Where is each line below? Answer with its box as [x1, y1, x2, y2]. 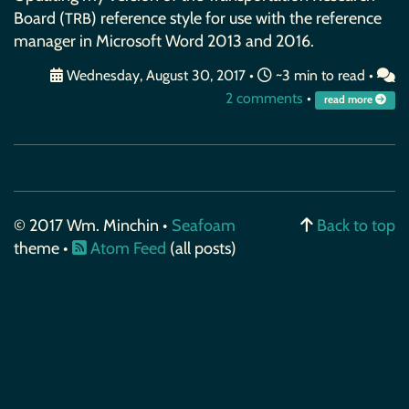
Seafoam [172, 215, 236, 236]
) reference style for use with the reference [91, 7, 382, 28]
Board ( [14, 7, 65, 28]
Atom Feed [87, 237, 166, 258]
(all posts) [166, 237, 236, 258]
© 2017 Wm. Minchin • [14, 215, 172, 236]
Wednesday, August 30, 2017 [63, 67, 246, 84]
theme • [14, 237, 72, 258]
